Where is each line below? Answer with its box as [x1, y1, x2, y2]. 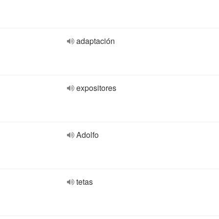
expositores [76, 82, 116, 93]
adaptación [76, 35, 115, 46]
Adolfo [76, 129, 99, 140]
